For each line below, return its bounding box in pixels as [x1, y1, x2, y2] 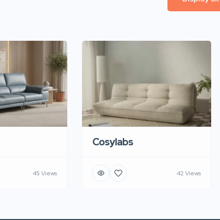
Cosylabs [92, 136, 133, 149]
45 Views [33, 169, 57, 177]
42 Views [176, 169, 201, 177]
